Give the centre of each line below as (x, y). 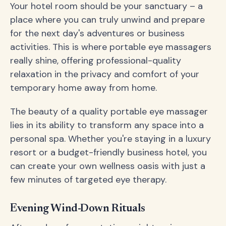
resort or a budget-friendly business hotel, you (108, 153)
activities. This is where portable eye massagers (111, 47)
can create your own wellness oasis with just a (108, 166)
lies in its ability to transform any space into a (107, 125)
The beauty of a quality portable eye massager (109, 112)
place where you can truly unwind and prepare (107, 20)
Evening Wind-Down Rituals (78, 209)
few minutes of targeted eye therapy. (88, 180)
